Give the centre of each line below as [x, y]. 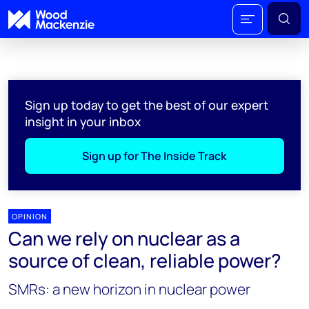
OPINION [30, 216]
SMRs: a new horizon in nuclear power [129, 289]
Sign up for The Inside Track [154, 156]
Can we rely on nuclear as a [124, 238]
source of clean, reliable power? [145, 260]
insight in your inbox [83, 121]
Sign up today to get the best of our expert [147, 105]
